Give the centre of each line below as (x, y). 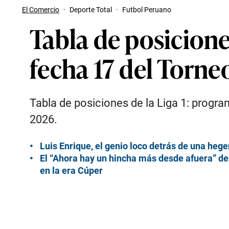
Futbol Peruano (147, 10)
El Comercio (41, 10)
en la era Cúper (71, 170)
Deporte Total (91, 10)
